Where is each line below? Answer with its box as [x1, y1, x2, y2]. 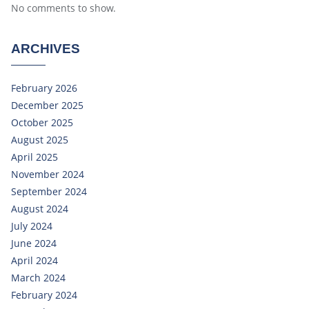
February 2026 [11, 81, 77, 95]
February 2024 [11, 288, 77, 302]
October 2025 [11, 116, 73, 130]
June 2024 [11, 237, 57, 250]
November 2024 [11, 168, 84, 181]
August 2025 [11, 133, 68, 147]
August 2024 [11, 202, 68, 216]
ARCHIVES [11, 41, 80, 57]
